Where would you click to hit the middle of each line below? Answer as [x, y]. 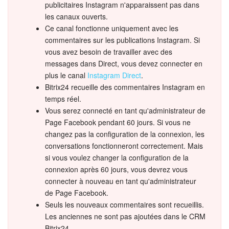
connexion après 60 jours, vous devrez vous [116, 169]
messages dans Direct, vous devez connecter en [124, 63]
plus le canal [66, 75]
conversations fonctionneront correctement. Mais [124, 145]
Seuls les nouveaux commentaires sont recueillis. [124, 204]
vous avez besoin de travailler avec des [109, 51]
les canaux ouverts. [76, 16]
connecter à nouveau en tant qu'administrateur [121, 181]
